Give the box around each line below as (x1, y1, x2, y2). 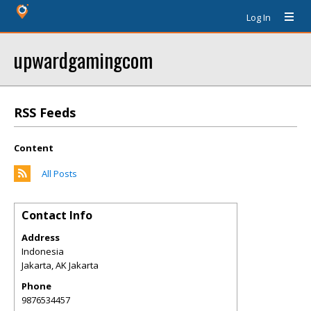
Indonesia (22, 245, 64, 258)
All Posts (42, 167, 77, 180)
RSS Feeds (14, 104, 76, 121)
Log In (246, 11, 271, 24)
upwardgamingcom (14, 44, 153, 74)
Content (14, 142, 53, 154)
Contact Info (22, 208, 92, 223)
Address (22, 231, 60, 244)
